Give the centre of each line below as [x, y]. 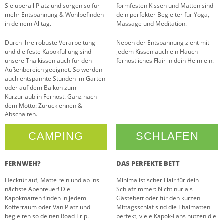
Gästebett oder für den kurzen [158, 198]
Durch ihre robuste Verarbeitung [50, 43]
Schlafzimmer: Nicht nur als [155, 189]
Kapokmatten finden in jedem [46, 198]
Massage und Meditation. [152, 24]
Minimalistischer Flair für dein [158, 180]
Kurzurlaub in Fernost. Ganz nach [51, 97]
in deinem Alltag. [28, 24]
